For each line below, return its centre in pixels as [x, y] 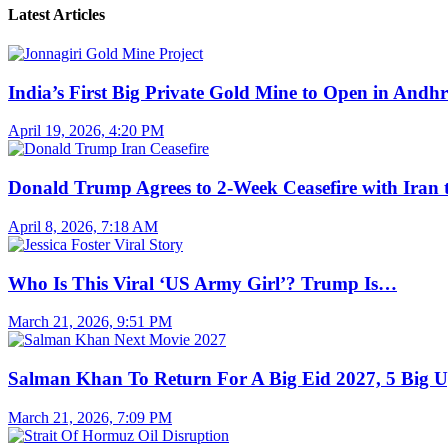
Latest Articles [56, 14]
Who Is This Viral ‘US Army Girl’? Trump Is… [202, 283]
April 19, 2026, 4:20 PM [86, 131]
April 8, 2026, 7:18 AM [83, 226]
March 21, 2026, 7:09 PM [90, 417]
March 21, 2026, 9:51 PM [90, 322]
